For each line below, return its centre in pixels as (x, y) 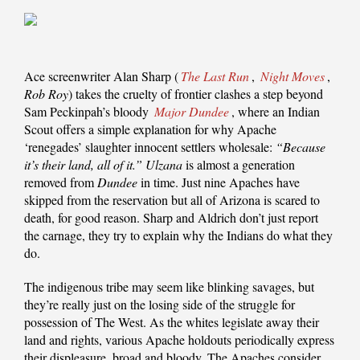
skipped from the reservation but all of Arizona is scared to (172, 200)
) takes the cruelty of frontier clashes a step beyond (196, 94)
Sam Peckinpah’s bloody (88, 112)
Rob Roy (46, 94)
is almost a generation (239, 165)
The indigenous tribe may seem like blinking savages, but (169, 287)
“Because (301, 147)
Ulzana (164, 165)
